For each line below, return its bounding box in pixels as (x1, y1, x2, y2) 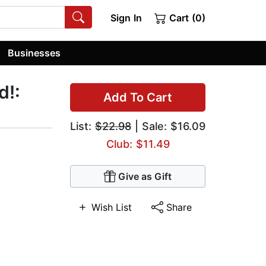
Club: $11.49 (106, 138, 170, 151)
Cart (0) (166, 12, 205, 24)
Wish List (91, 201, 132, 214)
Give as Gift (118, 170, 172, 183)
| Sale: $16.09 (131, 120, 205, 133)
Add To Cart (103, 90, 172, 105)
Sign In (110, 12, 142, 24)
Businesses (8, 46, 61, 59)
